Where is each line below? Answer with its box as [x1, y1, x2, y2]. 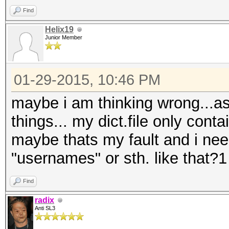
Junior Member [45, 34, 82, 40]
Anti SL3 [35, 205, 55, 211]
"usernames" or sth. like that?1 [11, 149, 227, 167]
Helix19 [45, 25, 74, 34]
